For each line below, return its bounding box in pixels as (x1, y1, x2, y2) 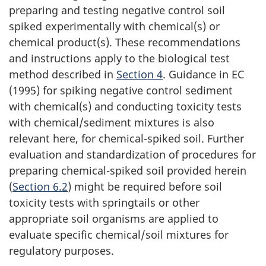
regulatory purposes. (9, 243, 114, 258)
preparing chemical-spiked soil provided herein (9, 163, 246, 178)
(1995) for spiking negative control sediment (9, 83, 233, 98)
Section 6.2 (12, 179, 68, 194)
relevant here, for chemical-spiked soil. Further (9, 131, 244, 146)
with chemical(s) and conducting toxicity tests (9, 99, 242, 114)
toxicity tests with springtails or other (9, 195, 199, 210)
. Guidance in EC (163, 67, 244, 82)
